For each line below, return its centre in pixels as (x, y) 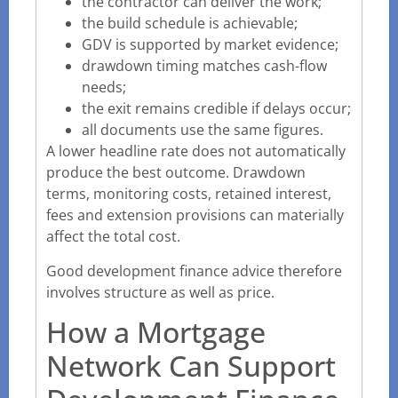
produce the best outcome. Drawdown (176, 173)
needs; (104, 88)
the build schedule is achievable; (190, 24)
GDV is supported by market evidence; (210, 45)
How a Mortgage (156, 332)
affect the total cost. (113, 237)
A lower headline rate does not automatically (196, 151)
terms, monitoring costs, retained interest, (189, 194)
